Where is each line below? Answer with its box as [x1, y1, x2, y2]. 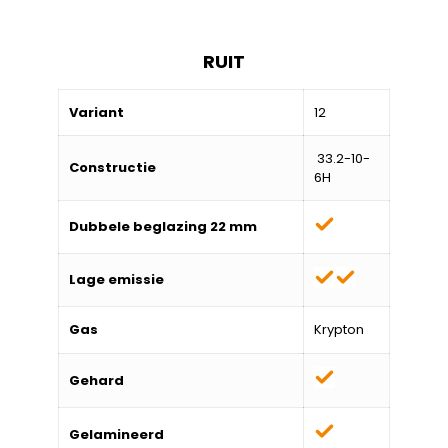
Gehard [69, 370, 124, 390]
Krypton [314, 319, 364, 339]
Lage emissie [69, 269, 164, 289]
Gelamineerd [69, 424, 164, 444]
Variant [69, 102, 124, 122]
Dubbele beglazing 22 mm [69, 216, 257, 236]
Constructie [69, 157, 156, 177]
